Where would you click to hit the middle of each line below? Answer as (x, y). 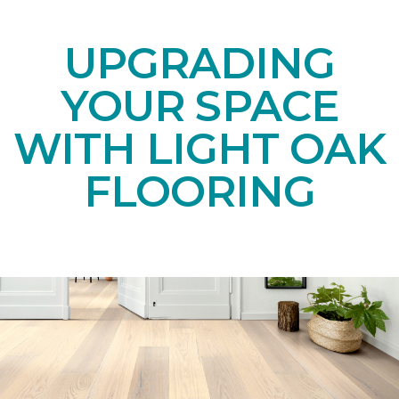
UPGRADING (199, 63)
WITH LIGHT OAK (199, 148)
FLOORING (199, 191)
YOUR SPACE (199, 106)
